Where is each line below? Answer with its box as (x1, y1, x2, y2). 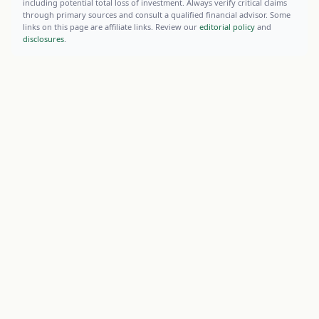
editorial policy (199, 21, 255, 32)
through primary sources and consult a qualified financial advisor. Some (23, 9, 291, 20)
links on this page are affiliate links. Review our (23, 21, 199, 32)
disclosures (23, 33, 64, 44)
